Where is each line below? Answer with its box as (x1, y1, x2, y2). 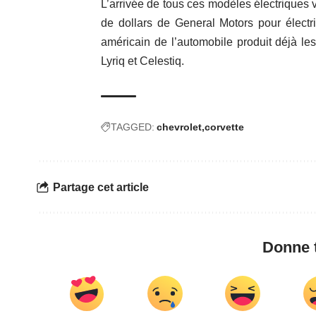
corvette (205, 121, 244, 133)
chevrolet (157, 121, 202, 133)
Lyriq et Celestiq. (101, 55, 184, 68)
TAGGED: (111, 121, 154, 133)
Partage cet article (53, 181, 149, 193)
